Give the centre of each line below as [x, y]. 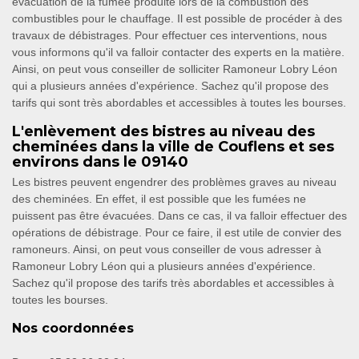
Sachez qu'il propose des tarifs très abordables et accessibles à [173, 283]
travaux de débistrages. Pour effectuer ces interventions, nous [169, 36]
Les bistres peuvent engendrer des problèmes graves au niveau [174, 182]
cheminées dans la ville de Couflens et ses [173, 147]
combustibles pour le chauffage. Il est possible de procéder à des [177, 19]
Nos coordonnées [73, 329]
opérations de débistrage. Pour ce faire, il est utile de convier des [177, 233]
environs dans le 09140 [100, 162]
